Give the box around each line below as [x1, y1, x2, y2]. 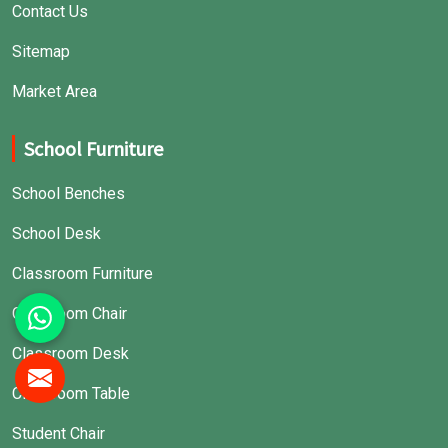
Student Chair [12, 424, 105, 444]
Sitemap [12, 42, 70, 62]
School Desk [12, 224, 101, 244]
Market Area [12, 82, 97, 102]
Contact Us [12, 2, 88, 22]
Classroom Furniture [12, 264, 153, 284]
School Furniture [24, 136, 163, 162]
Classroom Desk [12, 344, 129, 364]
